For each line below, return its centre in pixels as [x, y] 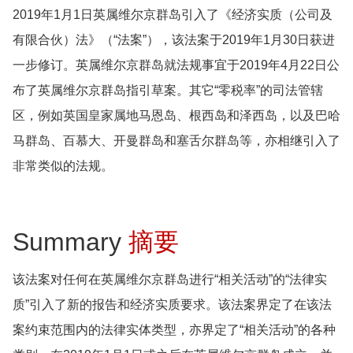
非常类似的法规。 [63, 166]
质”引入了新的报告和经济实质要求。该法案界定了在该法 [172, 305]
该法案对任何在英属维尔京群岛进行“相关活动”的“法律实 [170, 279]
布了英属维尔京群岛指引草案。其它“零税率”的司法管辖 [168, 90]
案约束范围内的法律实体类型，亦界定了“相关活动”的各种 [174, 330]
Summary [71, 242]
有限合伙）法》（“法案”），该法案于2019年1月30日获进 [174, 40]
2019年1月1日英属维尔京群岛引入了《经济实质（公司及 [173, 15]
